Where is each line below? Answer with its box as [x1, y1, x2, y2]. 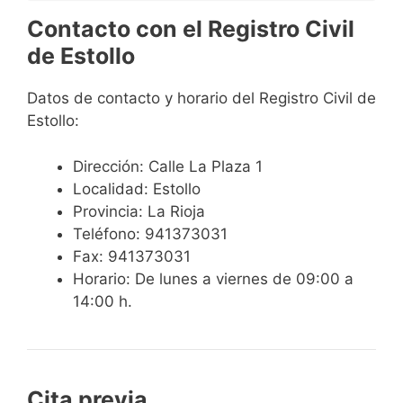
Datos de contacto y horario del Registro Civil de [27, 89, 376, 108]
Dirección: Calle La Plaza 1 [73, 157, 263, 175]
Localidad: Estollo [73, 179, 201, 198]
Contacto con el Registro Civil [27, 15, 354, 43]
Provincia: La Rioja [73, 201, 205, 220]
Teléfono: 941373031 [73, 224, 228, 243]
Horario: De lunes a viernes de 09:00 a [73, 269, 354, 288]
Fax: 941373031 [73, 246, 191, 265]
